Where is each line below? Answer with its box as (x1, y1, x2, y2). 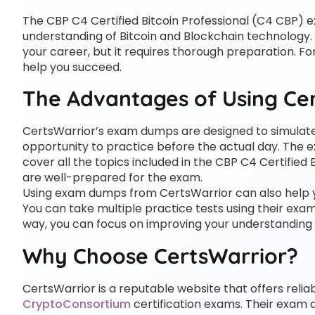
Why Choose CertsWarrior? (22, 242, 298, 269)
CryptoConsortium (22, 295, 131, 312)
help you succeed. (22, 58, 122, 75)
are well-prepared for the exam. (22, 169, 202, 186)
